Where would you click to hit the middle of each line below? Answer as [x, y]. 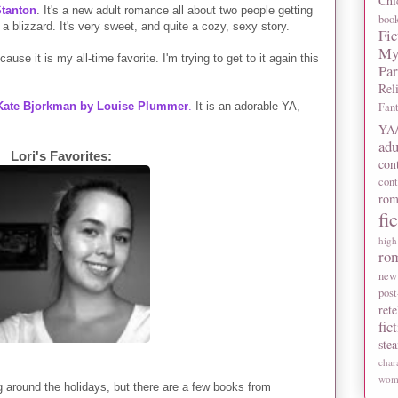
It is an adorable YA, [246, 106]
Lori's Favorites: [61, 155]
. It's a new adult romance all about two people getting [175, 10]
